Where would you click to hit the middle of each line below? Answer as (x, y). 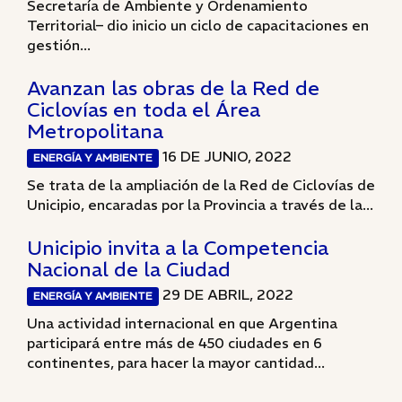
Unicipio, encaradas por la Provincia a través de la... (200, 205)
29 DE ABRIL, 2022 (227, 294)
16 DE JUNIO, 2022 (226, 156)
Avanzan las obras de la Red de (173, 88)
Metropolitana (95, 131)
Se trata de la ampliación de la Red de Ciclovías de (201, 185)
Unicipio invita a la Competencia (178, 248)
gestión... (59, 45)
